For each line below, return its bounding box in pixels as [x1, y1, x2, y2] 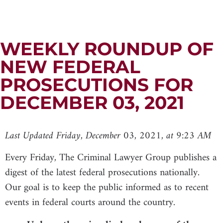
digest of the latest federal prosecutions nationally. [5, 164, 203, 182]
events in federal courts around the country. [5, 194, 178, 212]
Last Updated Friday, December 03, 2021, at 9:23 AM [5, 127, 211, 145]
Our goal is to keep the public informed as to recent [5, 179, 209, 197]
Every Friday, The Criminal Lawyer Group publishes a [5, 149, 217, 167]
